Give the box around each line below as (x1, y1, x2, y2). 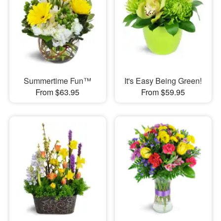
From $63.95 (36, 86, 80, 98)
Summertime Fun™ (24, 75, 92, 87)
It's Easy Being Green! (124, 75, 202, 87)
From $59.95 (141, 86, 185, 98)
